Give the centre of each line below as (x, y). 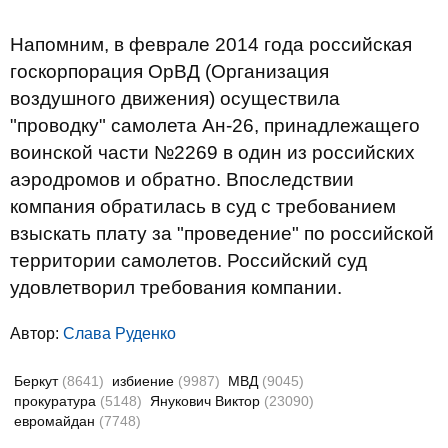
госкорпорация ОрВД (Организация (169, 71)
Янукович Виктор (207, 401)
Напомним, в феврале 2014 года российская (211, 44)
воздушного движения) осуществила (175, 98)
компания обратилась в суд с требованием (203, 206)
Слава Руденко (119, 333)
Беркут (38, 381)
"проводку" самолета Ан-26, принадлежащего (215, 125)
